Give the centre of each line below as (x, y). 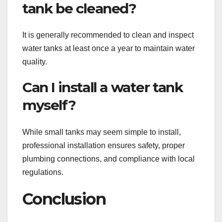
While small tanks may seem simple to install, (102, 132)
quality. (35, 62)
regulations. (43, 172)
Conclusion (64, 199)
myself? (49, 105)
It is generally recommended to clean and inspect (108, 35)
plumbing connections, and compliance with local (109, 159)
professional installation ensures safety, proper (104, 145)
